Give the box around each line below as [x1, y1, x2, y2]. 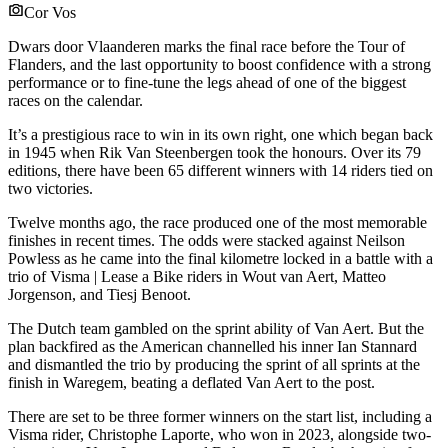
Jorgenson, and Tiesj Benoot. [8, 285, 195, 303]
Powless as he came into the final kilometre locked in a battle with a [8, 249, 433, 267]
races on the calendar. [8, 91, 147, 109]
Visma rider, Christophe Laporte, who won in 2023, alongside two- [8, 425, 431, 443]
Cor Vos [24, 3, 76, 21]
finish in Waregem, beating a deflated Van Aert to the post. [8, 373, 375, 391]
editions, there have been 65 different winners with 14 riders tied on [8, 161, 433, 179]
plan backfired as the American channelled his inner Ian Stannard [8, 337, 417, 355]
